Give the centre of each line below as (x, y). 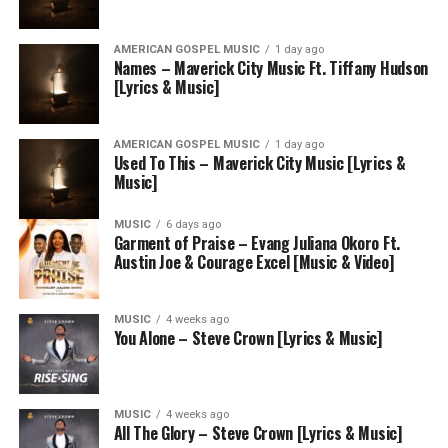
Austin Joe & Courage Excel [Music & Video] (253, 262)
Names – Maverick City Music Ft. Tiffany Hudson (270, 68)
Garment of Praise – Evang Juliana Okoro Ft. (256, 243)
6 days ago (193, 224)
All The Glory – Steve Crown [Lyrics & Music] (257, 433)
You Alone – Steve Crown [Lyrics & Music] (247, 338)
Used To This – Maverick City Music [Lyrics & (259, 163)
